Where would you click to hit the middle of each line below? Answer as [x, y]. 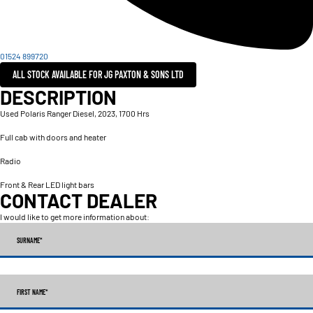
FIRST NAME [31, 292]
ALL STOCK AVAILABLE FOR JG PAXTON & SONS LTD [98, 75]
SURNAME [28, 240]
